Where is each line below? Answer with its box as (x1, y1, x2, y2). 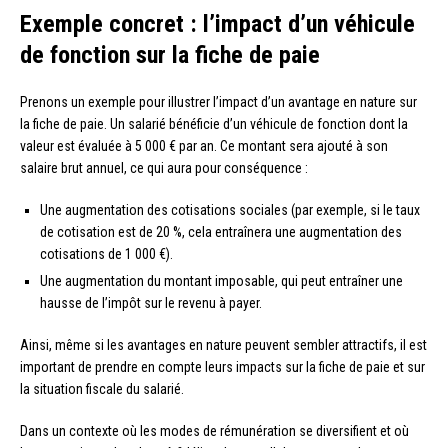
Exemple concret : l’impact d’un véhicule (20, 10, 415, 39)
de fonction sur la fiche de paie (20, 41, 320, 70)
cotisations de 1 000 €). (40, 246, 173, 263)
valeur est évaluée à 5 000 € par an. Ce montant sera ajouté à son (20, 138, 388, 155)
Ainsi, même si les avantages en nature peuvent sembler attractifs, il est (20, 337, 427, 354)
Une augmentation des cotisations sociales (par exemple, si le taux (40, 202, 420, 219)
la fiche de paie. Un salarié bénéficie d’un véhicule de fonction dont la (20, 116, 408, 133)
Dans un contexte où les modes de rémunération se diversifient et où (20, 423, 409, 440)
